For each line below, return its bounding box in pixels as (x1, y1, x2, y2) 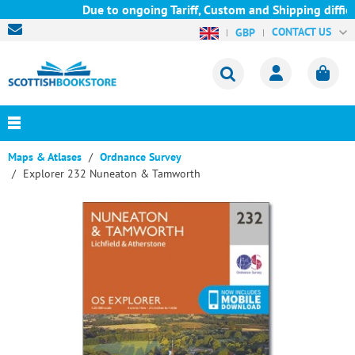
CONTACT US (271, 24, 331, 39)
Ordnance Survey (100, 150, 181, 164)
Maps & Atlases (8, 150, 82, 164)
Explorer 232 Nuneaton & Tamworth (23, 166, 200, 181)
